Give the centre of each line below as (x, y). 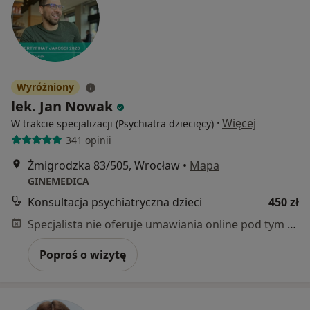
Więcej (239, 124)
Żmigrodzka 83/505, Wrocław (104, 166)
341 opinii (88, 140)
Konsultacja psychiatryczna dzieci (115, 202)
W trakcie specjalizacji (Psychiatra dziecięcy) (112, 124)
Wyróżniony (45, 87)
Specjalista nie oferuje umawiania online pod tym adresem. (292, 225)
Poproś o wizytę (83, 255)
